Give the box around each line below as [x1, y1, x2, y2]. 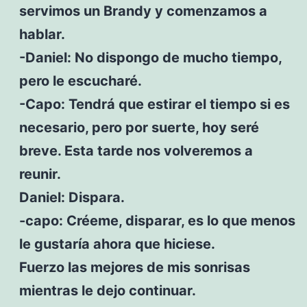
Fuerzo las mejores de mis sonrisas [19, 258, 250, 275]
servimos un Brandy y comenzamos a [19, 2, 267, 19]
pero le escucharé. [19, 72, 142, 89]
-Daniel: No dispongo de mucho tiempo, [19, 49, 282, 66]
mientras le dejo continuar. [19, 282, 196, 299]
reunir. [19, 165, 61, 182]
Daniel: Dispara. [19, 188, 125, 206]
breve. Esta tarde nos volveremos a [19, 142, 253, 159]
